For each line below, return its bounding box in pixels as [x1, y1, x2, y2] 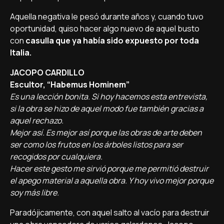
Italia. [10, 47, 31, 58]
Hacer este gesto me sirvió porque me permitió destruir [10, 163, 208, 174]
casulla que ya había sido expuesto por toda [25, 35, 199, 46]
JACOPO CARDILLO [10, 67, 84, 78]
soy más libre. [10, 187, 59, 198]
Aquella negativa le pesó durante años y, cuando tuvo [10, 11, 203, 22]
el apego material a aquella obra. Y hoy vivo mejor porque [10, 175, 213, 186]
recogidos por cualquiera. [10, 151, 102, 162]
